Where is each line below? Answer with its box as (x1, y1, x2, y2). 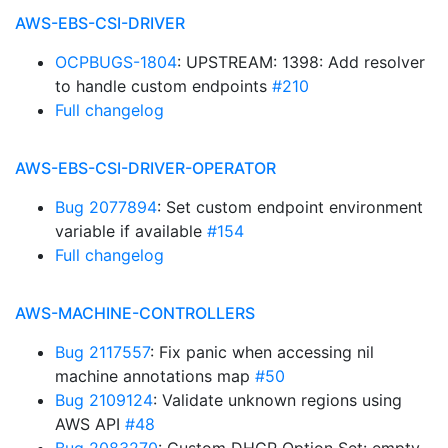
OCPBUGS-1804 (55, 52, 177, 72)
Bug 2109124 (55, 390, 153, 410)
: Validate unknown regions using (153, 390, 402, 410)
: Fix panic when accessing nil (150, 342, 374, 362)
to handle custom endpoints (55, 76, 272, 96)
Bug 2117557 (55, 342, 150, 362)
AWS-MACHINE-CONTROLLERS (15, 303, 255, 323)
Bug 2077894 (55, 197, 157, 217)
